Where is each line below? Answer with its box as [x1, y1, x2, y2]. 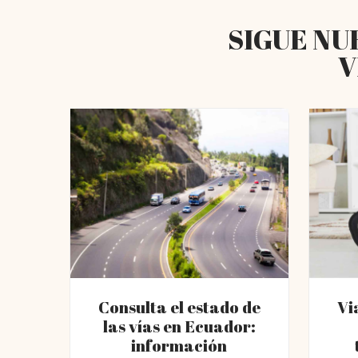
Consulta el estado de [97, 296, 261, 318]
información [131, 334, 228, 356]
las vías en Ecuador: [102, 315, 256, 337]
